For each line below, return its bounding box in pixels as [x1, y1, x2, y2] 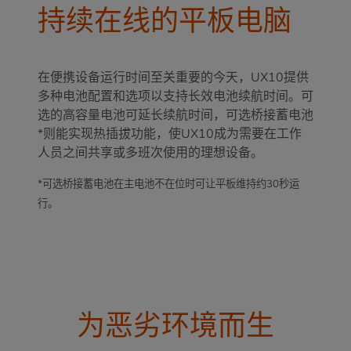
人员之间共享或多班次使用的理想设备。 [38, 144, 263, 162]
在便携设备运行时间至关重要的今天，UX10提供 [38, 69, 309, 87]
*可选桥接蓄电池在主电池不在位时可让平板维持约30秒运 [38, 177, 299, 192]
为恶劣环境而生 [77, 302, 274, 344]
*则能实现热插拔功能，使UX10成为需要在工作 [38, 125, 302, 143]
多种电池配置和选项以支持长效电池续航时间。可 [38, 88, 313, 106]
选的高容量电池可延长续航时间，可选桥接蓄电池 [38, 107, 313, 125]
